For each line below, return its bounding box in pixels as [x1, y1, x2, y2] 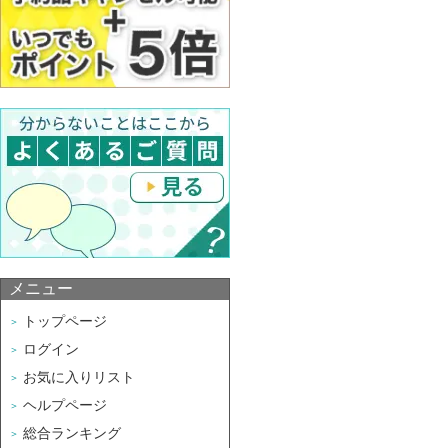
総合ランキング [23, 425, 121, 441]
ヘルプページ [23, 397, 107, 413]
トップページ [23, 313, 107, 329]
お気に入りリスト [23, 369, 135, 385]
